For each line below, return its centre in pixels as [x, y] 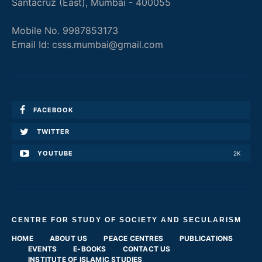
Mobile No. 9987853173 [65, 31]
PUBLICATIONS [206, 239]
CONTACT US [146, 249]
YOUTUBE [55, 154]
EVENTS [43, 249]
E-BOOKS [90, 249]
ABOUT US [68, 239]
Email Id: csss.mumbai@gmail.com [87, 45]
